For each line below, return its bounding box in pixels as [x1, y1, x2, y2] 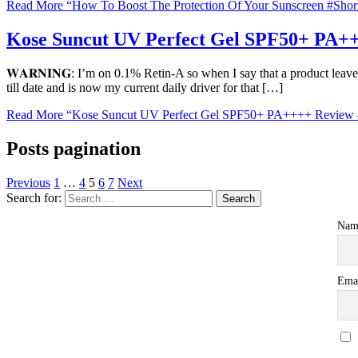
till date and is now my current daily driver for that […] [6, 81, 283, 95]
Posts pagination [6, 138, 141, 159]
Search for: [6, 190, 62, 205]
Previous [6, 175, 50, 189]
